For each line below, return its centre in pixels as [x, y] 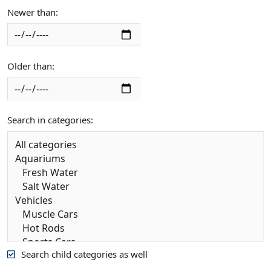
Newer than [31, 12]
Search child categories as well [84, 254]
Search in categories [49, 120]
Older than [30, 66]
